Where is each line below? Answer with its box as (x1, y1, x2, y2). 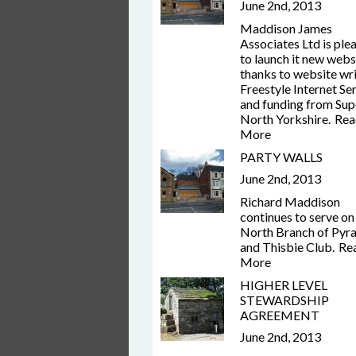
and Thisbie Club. (240, 239, 335, 254)
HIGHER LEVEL (240, 277, 327, 292)
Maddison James (240, 21, 332, 36)
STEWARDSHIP (240, 292, 329, 308)
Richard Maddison (240, 194, 340, 209)
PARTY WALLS (240, 149, 323, 164)
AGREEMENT (240, 308, 319, 323)
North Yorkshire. (240, 111, 331, 126)
